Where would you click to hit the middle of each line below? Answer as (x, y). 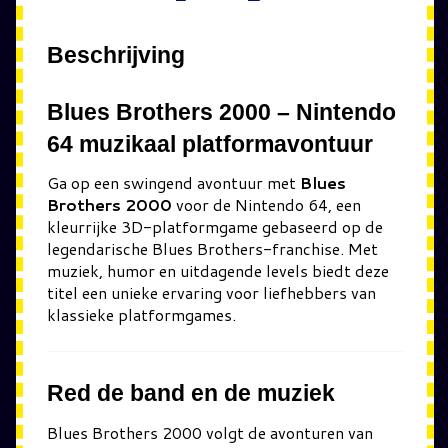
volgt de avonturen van (287, 432)
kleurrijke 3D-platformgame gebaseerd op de (215, 226)
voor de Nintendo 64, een (266, 204)
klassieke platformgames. (141, 314)
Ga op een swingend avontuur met (173, 182)
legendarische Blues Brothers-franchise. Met (212, 248)
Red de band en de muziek (191, 393)
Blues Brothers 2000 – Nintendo (221, 111)
